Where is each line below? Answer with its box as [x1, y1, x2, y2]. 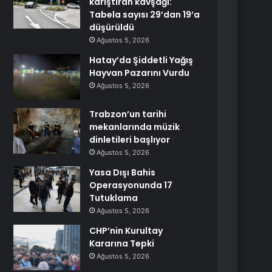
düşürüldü [89, 21, 135, 33]
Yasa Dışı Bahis [89, 166, 156, 178]
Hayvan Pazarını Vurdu [89, 67, 190, 79]
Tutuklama [89, 192, 138, 204]
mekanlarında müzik [89, 121, 180, 133]
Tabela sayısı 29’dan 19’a [89, 8, 200, 21]
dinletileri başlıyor [89, 134, 171, 146]
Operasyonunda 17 [89, 179, 173, 191]
